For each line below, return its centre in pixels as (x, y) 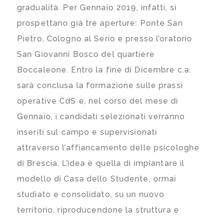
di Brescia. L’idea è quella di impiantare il (101, 163)
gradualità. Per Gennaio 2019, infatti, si (97, 7)
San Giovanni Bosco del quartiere (86, 54)
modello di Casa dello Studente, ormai (97, 179)
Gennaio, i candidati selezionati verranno (101, 116)
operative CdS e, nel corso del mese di (98, 101)
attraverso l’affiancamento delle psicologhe (109, 147)
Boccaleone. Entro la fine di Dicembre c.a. (104, 70)
